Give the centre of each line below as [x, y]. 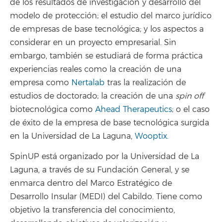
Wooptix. [152, 136]
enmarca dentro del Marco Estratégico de [91, 183]
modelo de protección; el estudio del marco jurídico [111, 16]
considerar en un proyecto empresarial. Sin [93, 43]
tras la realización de [145, 83]
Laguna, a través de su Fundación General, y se [100, 170]
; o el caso [191, 110]
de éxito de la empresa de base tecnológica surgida [110, 123]
